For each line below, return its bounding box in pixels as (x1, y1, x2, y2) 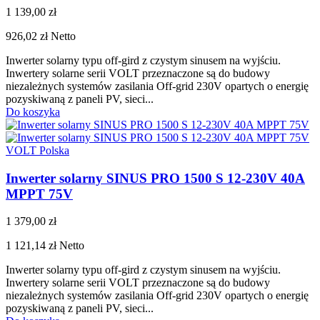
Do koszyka (6, 106, 60, 119)
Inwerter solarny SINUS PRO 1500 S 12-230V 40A (6, 170, 305, 186)
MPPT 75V (6, 186, 73, 201)
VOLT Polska (6, 144, 69, 157)
